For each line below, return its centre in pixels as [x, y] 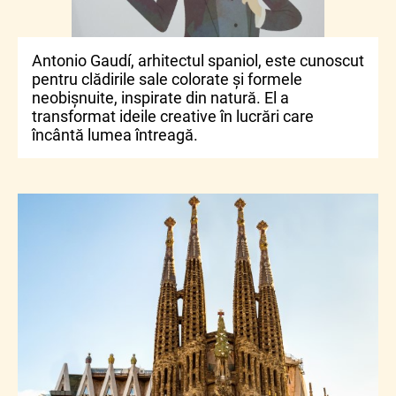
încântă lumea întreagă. [115, 135]
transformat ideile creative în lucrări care [173, 117]
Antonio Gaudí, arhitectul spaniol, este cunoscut [198, 61]
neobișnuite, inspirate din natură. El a [160, 98]
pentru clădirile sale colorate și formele [167, 80]
